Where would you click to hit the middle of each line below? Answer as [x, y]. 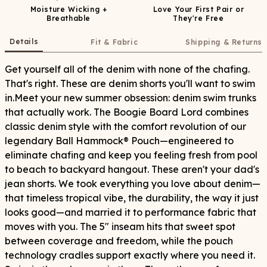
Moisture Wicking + [69, 9]
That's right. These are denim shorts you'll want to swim [130, 83]
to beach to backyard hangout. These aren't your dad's [132, 169]
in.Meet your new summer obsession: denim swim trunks [131, 98]
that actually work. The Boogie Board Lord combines [127, 112]
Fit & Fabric [114, 42]
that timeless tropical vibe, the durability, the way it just [132, 198]
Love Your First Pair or [198, 9]
